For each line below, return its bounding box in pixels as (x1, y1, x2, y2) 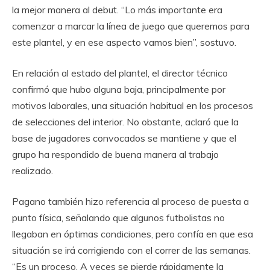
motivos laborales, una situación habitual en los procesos (12, 99, 253, 111)
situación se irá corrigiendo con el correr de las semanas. (12, 243, 251, 256)
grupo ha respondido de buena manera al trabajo (12, 148, 219, 160)
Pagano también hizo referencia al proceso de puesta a (12, 195, 249, 207)
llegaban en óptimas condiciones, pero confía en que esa (12, 227, 253, 240)
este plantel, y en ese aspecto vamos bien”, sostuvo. (12, 36, 236, 48)
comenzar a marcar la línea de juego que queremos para (12, 19, 250, 32)
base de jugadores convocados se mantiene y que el (12, 131, 236, 144)
